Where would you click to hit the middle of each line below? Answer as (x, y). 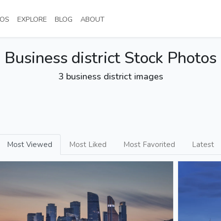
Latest (203, 145)
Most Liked (88, 145)
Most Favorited (149, 145)
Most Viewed (30, 145)
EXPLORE (32, 19)
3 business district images (110, 76)
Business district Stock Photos (110, 58)
